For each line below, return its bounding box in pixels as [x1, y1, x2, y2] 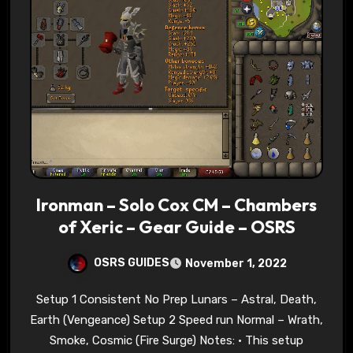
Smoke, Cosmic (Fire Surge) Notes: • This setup [50, 333, 303, 348]
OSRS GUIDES [93, 256, 169, 270]
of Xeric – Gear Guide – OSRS [58, 216, 295, 239]
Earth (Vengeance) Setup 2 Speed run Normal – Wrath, [30, 313, 323, 328]
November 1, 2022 [184, 257, 287, 271]
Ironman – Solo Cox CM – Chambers [36, 194, 317, 217]
